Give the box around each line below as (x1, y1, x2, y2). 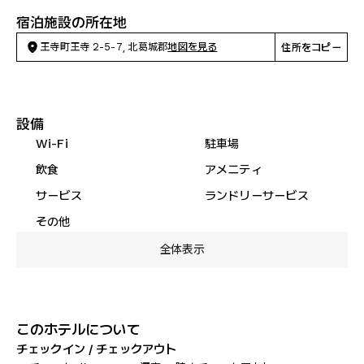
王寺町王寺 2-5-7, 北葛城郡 (40, 41, 168, 53)
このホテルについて (16, 321, 141, 338)
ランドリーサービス (205, 188, 310, 203)
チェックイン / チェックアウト (16, 342, 177, 357)
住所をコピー (281, 41, 341, 54)
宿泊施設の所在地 (16, 14, 127, 31)
